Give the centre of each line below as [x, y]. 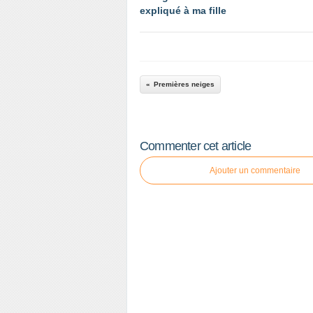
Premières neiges [184, 84]
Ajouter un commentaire [255, 170]
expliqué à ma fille [183, 10]
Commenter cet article [196, 146]
